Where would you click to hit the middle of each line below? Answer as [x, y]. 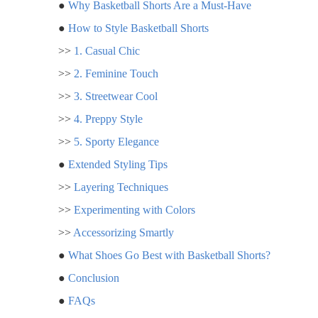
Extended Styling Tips [118, 164]
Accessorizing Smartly [124, 232]
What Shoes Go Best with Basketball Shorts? [169, 255]
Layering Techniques [121, 187]
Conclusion [94, 278]
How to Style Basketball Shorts [138, 28]
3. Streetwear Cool [116, 96]
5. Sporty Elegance [116, 141]
